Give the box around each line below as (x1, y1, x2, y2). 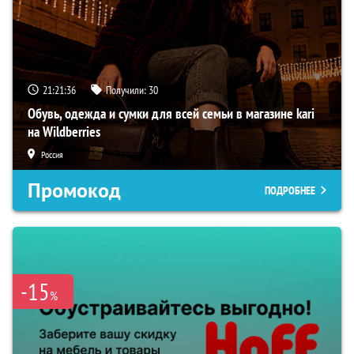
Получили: (106, 82, 149, 97)
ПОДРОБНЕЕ (265, 183, 315, 198)
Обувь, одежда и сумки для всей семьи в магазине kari (28, 104, 314, 122)
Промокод (28, 176, 121, 204)
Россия (41, 148, 63, 160)
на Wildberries (28, 122, 100, 141)
